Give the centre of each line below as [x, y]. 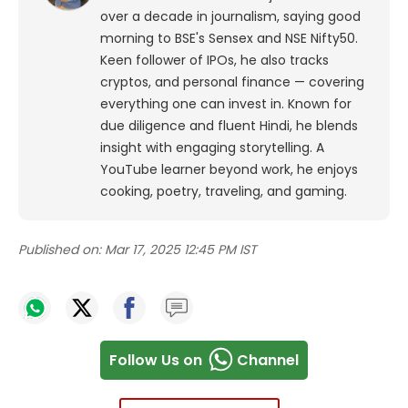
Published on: [60, 250]
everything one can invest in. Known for [226, 104]
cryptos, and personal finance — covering [232, 82]
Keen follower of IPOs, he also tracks [214, 61]
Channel [268, 360]
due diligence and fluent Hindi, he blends [229, 126]
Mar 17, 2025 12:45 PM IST [181, 250]
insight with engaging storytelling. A [212, 148]
